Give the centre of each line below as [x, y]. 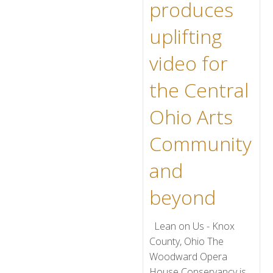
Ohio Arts [191, 117]
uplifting [186, 36]
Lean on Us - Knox [192, 226]
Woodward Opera [188, 257]
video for [189, 63]
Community [200, 144]
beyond [183, 197]
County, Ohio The [186, 241]
